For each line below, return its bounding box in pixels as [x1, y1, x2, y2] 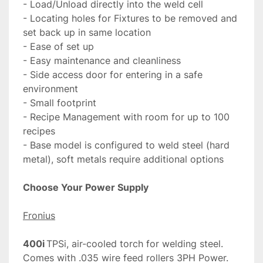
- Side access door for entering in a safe [23, 69, 203, 81]
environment [23, 83, 78, 95]
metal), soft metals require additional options [23, 153, 224, 166]
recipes [23, 125, 55, 137]
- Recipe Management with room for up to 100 [23, 111, 230, 123]
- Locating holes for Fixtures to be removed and [23, 12, 237, 25]
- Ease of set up [23, 41, 94, 53]
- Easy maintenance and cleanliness [23, 55, 181, 67]
